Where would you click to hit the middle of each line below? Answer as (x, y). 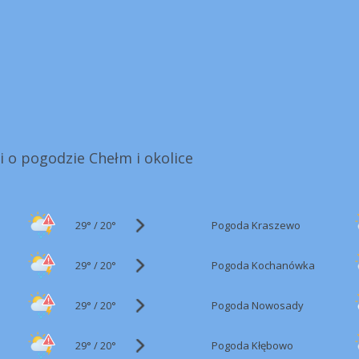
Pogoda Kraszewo (256, 225)
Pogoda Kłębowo (252, 345)
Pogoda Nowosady (258, 305)
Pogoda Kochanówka (263, 265)
